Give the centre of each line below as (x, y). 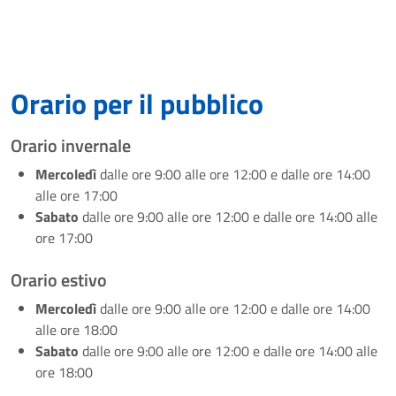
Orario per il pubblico (137, 103)
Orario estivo (59, 280)
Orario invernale (71, 145)
